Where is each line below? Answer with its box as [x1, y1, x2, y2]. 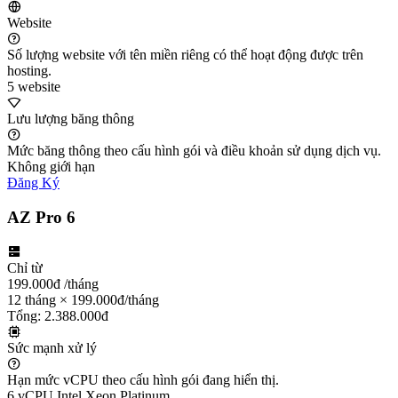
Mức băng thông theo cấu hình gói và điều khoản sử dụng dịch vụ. [7, 143, 381, 159]
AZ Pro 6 [7, 207, 76, 227]
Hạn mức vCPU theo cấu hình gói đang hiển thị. [7, 371, 279, 387]
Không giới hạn [7, 159, 95, 175]
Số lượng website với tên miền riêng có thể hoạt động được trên [7, 47, 363, 63]
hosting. [7, 63, 52, 79]
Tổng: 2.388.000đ [7, 307, 108, 323]
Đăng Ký [7, 175, 60, 191]
